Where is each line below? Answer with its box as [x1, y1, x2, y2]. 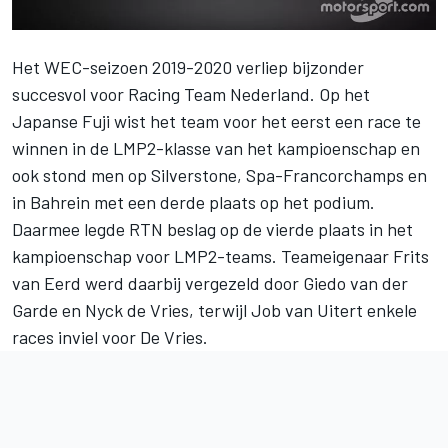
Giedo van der [303, 271, 408, 294]
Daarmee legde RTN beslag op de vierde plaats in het [12, 217, 413, 240]
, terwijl [189, 298, 251, 321]
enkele [363, 298, 417, 321]
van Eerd [12, 271, 81, 294]
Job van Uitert [251, 298, 363, 321]
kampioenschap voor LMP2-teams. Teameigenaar [12, 244, 393, 267]
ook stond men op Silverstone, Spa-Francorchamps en [12, 163, 427, 186]
